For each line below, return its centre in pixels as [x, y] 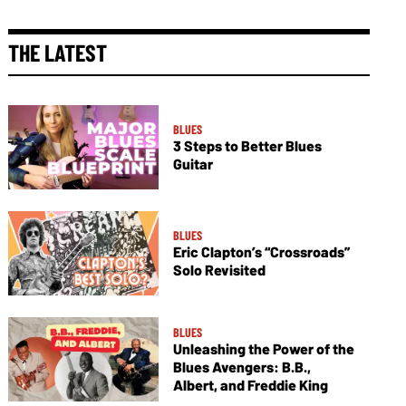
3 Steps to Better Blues [247, 146]
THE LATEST [58, 52]
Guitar [193, 164]
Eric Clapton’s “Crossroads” [261, 252]
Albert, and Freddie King [250, 385]
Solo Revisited [219, 270]
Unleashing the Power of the [263, 349]
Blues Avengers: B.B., [242, 367]
